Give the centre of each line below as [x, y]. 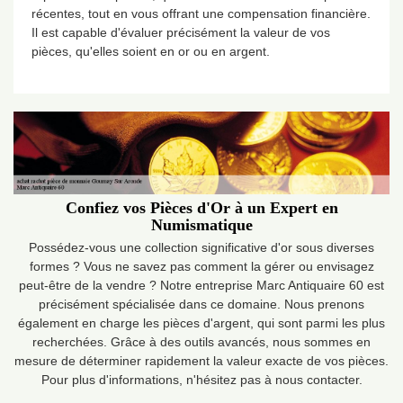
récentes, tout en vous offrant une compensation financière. [201, 13]
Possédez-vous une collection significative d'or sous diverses [201, 247]
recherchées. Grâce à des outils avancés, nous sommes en [201, 341]
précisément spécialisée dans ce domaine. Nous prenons [201, 304]
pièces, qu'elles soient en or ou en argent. [151, 51]
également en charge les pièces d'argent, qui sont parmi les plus [201, 322]
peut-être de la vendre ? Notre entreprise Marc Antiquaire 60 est [201, 285]
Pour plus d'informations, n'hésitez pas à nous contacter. [201, 379]
